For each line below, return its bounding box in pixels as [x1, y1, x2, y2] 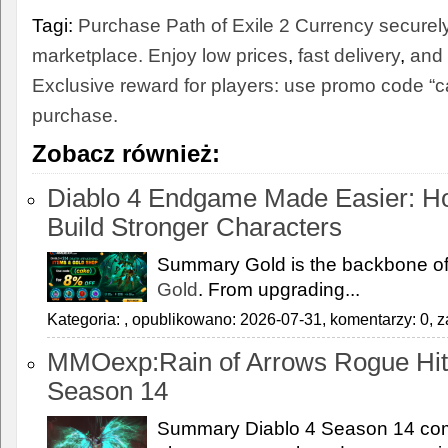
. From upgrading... [198, 278, 360, 300]
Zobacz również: [32, 140, 220, 167]
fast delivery [298, 44, 400, 66]
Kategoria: [47, 310, 124, 328]
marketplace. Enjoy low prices [32, 44, 288, 66]
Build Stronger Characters [47, 213, 342, 241]
